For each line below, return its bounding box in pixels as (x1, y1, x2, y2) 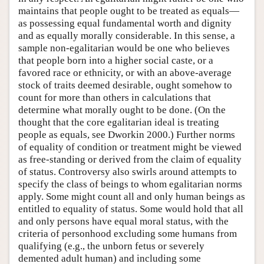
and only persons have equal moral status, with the (18, 216, 229, 227)
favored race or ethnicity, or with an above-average (18, 67, 232, 79)
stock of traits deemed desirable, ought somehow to (18, 80, 232, 91)
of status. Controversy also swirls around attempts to (18, 166, 237, 178)
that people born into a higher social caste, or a (18, 55, 213, 67)
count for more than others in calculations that (18, 92, 211, 104)
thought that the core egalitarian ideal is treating (18, 117, 219, 128)
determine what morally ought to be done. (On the (18, 104, 226, 116)
